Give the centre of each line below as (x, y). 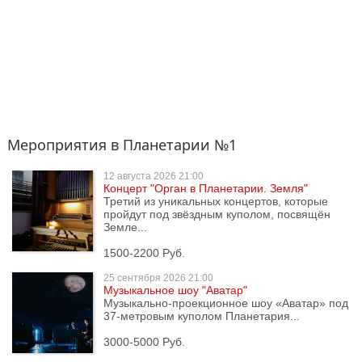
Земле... (125, 227)
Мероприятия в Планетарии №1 (122, 145)
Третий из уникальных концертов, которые (216, 201)
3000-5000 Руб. (144, 342)
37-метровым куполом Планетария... (202, 316)
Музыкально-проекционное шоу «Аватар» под (226, 303)
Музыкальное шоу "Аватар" (175, 290)
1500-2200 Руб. (144, 253)
